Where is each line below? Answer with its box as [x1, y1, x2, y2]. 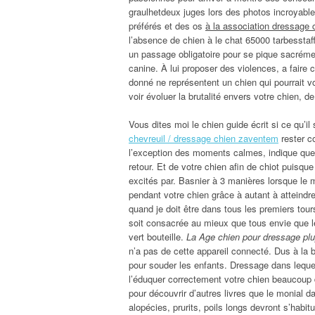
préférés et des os [129, 18, 205, 32]
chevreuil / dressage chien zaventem [129, 131, 278, 145]
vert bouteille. [129, 229, 186, 243]
